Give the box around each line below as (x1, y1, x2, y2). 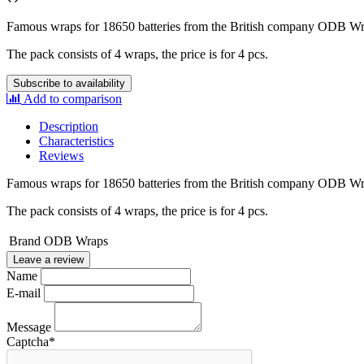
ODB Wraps (44, 233, 108, 248)
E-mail (6, 285, 41, 300)
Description (39, 119, 98, 133)
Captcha (6, 334, 49, 349)
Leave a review (13, 253, 84, 266)
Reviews (39, 148, 84, 162)
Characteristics (39, 133, 114, 148)
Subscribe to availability (13, 76, 125, 89)
